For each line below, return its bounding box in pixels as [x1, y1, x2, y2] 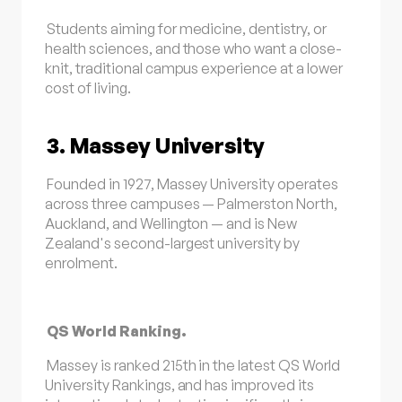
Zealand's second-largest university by [45, 233, 300, 252]
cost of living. [45, 79, 131, 98]
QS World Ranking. [47, 321, 187, 340]
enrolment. [45, 253, 118, 272]
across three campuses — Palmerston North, [45, 194, 337, 213]
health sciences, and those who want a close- [45, 39, 342, 58]
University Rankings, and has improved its [45, 376, 314, 395]
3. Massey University [47, 132, 265, 160]
